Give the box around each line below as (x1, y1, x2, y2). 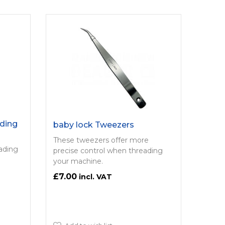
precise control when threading (53, 146, 163, 155)
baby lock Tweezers (53, 120, 134, 130)
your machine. (53, 156, 103, 166)
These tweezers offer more (53, 135, 149, 145)
